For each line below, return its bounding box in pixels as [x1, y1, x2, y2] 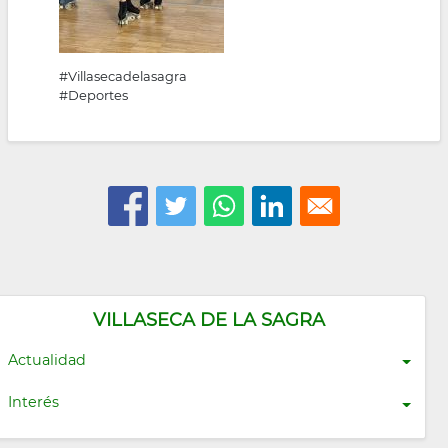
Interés [7, 393, 59, 412]
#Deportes [59, 87, 129, 104]
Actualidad [7, 350, 86, 369]
